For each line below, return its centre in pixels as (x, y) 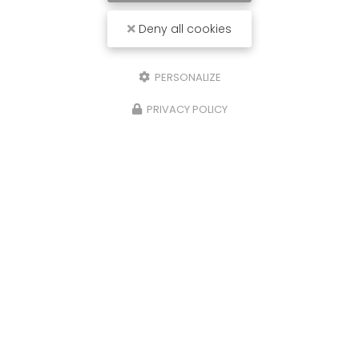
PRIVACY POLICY (187, 109)
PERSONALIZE (186, 77)
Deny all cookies (184, 29)
